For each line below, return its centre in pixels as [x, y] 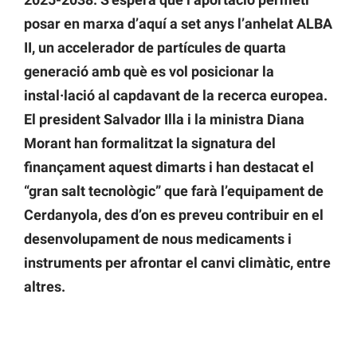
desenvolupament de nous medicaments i [158, 239]
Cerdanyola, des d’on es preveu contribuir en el [174, 215]
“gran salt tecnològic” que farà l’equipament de [174, 191]
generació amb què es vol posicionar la [149, 72]
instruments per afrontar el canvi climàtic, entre [177, 263]
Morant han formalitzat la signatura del [150, 143]
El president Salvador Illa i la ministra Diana [164, 120]
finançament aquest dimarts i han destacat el [169, 167]
